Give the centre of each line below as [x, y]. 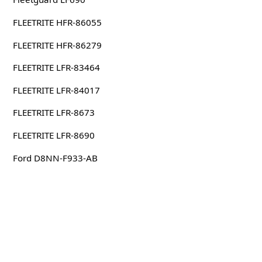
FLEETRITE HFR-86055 [57, 22]
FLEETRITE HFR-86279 [57, 45]
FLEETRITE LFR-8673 [54, 113]
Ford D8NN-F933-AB [55, 158]
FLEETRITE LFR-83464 [56, 68]
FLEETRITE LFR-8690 [54, 135]
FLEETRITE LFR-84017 [56, 90]
